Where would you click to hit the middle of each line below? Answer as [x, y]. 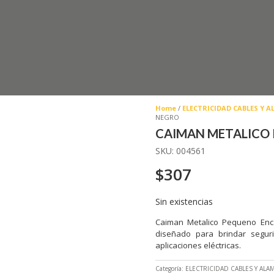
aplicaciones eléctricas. [198, 246]
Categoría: [170, 268]
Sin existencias [184, 201]
